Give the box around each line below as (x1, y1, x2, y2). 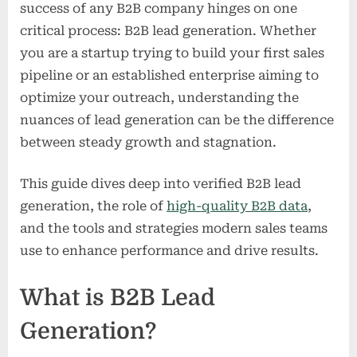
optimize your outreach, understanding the (20, 89, 299, 105)
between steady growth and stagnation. (20, 134, 277, 150)
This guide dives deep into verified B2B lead (20, 175, 301, 191)
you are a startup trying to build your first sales (20, 45, 324, 61)
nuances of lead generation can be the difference (20, 112, 334, 127)
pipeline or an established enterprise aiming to (20, 67, 319, 83)
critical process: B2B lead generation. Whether (20, 22, 316, 38)
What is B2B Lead (20, 284, 215, 311)
